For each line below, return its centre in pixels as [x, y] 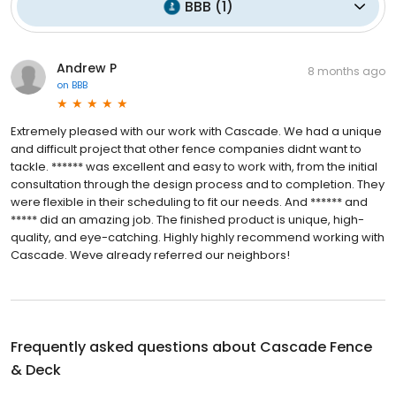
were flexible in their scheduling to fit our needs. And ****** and [189, 202]
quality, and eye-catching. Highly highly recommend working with [198, 237]
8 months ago [346, 71]
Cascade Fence [316, 346]
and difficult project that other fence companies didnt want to [186, 148]
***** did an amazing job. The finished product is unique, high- [187, 219]
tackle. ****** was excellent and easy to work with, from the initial [194, 166]
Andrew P [87, 68]
